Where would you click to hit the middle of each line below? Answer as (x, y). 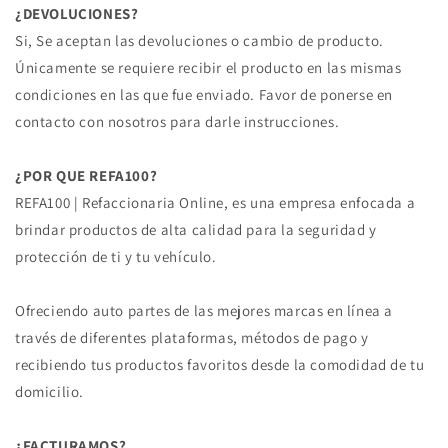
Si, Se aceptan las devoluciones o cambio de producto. (199, 40)
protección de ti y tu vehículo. (116, 256)
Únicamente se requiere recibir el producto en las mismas (208, 67)
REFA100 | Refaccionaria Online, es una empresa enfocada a (215, 202)
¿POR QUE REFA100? (86, 175)
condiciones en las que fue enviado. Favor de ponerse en (204, 94)
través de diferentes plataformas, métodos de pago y (192, 337)
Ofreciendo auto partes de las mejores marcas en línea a (204, 310)
